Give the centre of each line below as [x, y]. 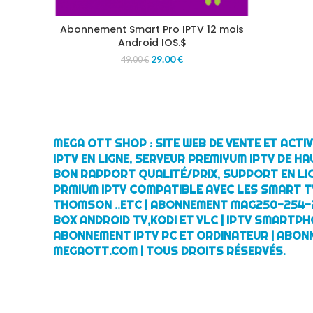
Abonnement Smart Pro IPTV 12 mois [152, 29]
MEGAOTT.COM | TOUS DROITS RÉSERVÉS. [169, 251]
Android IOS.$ [152, 43]
